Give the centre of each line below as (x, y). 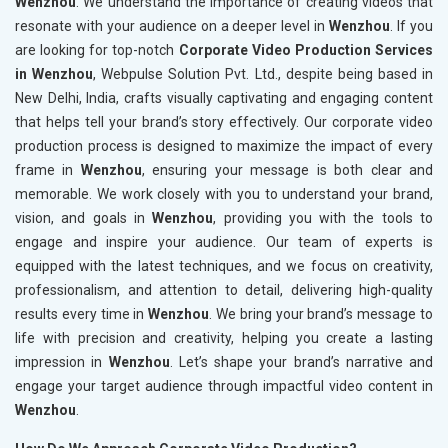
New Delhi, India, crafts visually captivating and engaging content (224, 98)
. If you (412, 26)
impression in (62, 362)
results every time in (82, 314)
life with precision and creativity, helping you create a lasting (224, 338)
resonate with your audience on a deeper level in (172, 26)
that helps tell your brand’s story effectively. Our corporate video (224, 122)
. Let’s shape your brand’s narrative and (301, 362)
